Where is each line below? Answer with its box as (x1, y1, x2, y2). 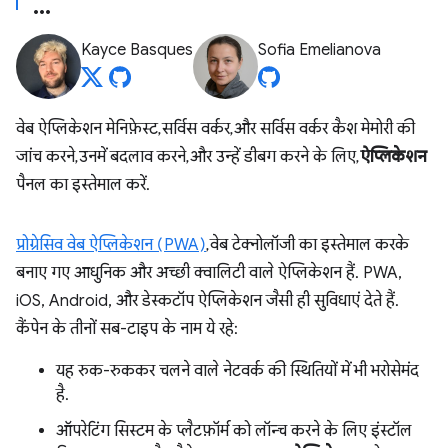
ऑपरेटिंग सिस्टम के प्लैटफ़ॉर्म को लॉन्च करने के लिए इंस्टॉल (56, 421, 412, 441)
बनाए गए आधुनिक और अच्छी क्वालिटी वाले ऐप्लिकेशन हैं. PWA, (16, 263, 402, 283)
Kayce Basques (81, 40, 193, 60)
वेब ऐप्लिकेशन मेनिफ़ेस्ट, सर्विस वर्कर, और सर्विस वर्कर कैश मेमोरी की (16, 119, 415, 139)
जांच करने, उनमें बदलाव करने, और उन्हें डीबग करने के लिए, (16, 147, 360, 167)
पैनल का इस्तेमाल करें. (16, 175, 150, 195)
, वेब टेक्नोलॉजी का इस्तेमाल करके (206, 235, 409, 255)
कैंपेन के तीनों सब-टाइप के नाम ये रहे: (16, 319, 238, 339)
